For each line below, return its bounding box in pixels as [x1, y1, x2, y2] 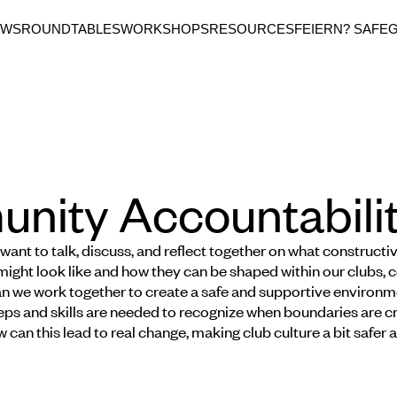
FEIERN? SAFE [294, 21, 388, 36]
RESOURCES [209, 21, 294, 36]
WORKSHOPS [121, 21, 209, 36]
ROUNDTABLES [21, 21, 121, 36]
